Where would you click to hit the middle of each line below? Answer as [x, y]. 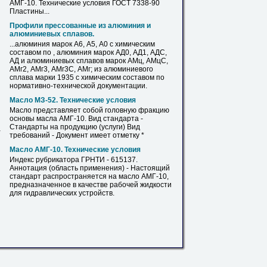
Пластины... [30, 11]
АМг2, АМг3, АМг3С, [44, 69]
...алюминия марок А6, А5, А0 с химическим [82, 44]
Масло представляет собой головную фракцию [89, 110]
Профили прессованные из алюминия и [80, 26]
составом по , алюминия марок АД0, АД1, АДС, [88, 52]
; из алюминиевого [122, 69]
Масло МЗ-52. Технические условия [73, 100]
